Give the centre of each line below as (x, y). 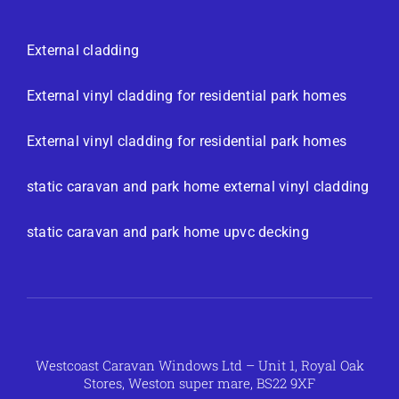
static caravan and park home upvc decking (168, 232)
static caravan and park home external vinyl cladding (198, 187)
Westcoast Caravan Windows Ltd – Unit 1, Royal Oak (199, 366)
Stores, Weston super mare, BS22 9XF (199, 383)
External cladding (83, 51)
